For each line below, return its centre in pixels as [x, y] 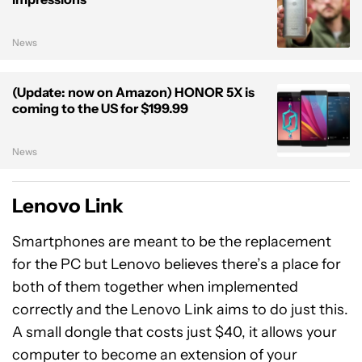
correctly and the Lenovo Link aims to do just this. [180, 309]
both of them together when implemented [155, 287]
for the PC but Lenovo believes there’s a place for [177, 264]
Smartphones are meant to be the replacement [172, 242]
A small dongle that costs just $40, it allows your [175, 332]
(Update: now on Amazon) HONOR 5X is [133, 92]
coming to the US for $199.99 [100, 108]
